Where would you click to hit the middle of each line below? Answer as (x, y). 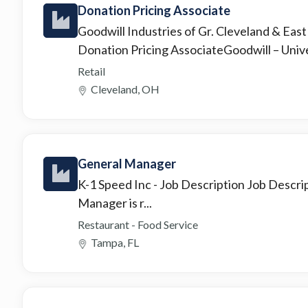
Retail (91, 71)
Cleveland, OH (125, 89)
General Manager (127, 163)
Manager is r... (115, 202)
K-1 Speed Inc (115, 184)
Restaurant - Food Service (138, 224)
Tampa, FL (115, 242)
